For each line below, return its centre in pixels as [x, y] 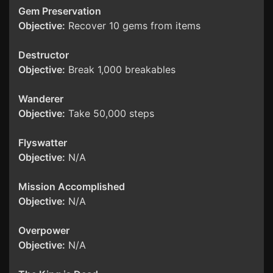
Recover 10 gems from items [133, 26]
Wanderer [41, 99]
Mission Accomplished [72, 187]
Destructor [44, 55]
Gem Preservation [60, 11]
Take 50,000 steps [110, 114]
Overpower [44, 231]
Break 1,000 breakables [120, 70]
